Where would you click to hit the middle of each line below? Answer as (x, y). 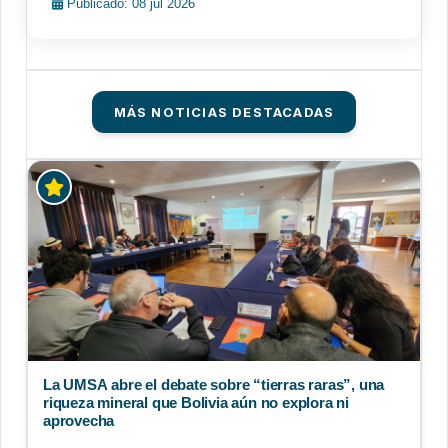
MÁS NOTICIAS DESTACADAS (224, 112)
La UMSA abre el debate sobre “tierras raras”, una (214, 385)
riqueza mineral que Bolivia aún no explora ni (196, 403)
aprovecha (79, 421)
